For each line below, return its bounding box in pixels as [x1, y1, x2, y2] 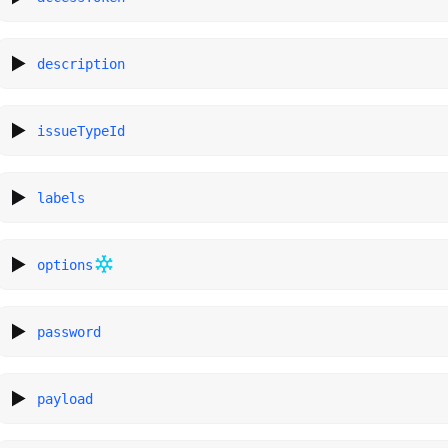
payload [37, 390, 94, 407]
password [37, 323, 102, 340]
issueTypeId [37, 122, 126, 139]
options [37, 256, 94, 273]
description [37, 55, 126, 72]
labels [37, 189, 86, 206]
